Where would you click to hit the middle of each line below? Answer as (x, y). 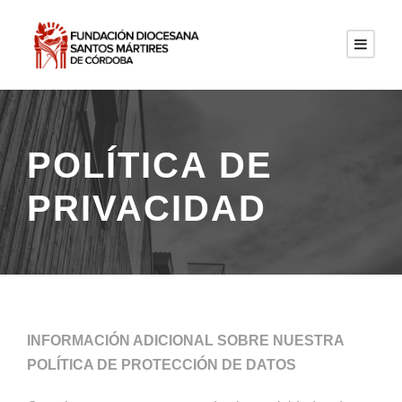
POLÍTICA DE (150, 165)
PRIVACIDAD (147, 208)
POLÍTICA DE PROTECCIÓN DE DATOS (162, 365)
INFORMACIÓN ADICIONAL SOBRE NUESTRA (185, 341)
